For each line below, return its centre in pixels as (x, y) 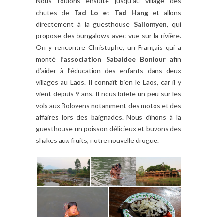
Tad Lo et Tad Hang (111, 12)
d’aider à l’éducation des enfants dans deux (108, 70)
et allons (164, 12)
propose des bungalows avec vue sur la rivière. (108, 35)
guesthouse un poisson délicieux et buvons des (108, 128)
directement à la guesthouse (85, 24)
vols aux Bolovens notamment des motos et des (108, 105)
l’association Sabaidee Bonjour (113, 59)
